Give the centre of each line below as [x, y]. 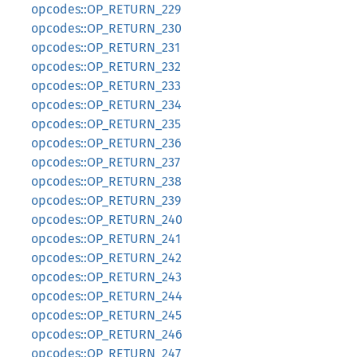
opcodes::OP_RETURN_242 [106, 258]
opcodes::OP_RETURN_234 [106, 105]
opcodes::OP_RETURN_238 [106, 181]
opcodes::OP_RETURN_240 [107, 220]
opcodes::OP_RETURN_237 [106, 162]
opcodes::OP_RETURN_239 [106, 200]
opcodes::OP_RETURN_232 [106, 67]
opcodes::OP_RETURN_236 [106, 143]
